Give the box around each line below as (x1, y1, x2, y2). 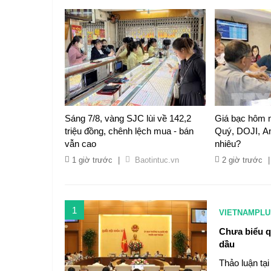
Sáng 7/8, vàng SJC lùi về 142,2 (65, 113, 191, 123)
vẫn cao (65, 139, 96, 149)
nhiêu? (215, 139, 241, 149)
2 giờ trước (222, 155, 263, 165)
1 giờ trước (72, 155, 113, 165)
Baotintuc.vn (135, 155, 179, 165)
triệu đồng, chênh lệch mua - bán (65, 126, 194, 136)
